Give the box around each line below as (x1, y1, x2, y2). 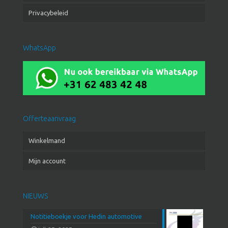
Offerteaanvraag (23, 115, 76, 123)
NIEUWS (23, 192, 48, 201)
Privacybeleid (28, 9, 68, 16)
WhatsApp (23, 43, 56, 52)
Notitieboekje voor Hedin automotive (31, 213, 142, 220)
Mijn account (28, 157, 66, 165)
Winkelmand (28, 137, 65, 145)
